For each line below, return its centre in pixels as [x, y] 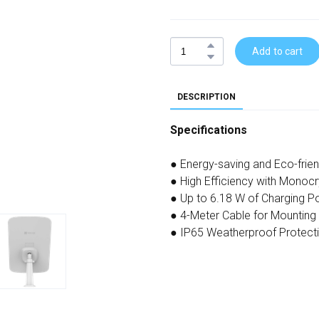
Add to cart [278, 52]
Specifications [209, 130]
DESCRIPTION [206, 97]
